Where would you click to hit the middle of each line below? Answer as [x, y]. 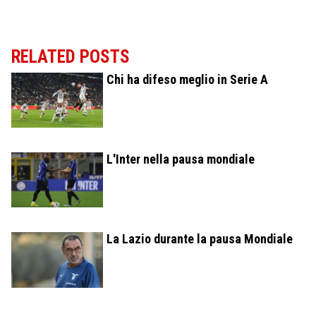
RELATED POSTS [71, 57]
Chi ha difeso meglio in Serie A [187, 80]
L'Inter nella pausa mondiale [181, 159]
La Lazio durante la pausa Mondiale [200, 239]
